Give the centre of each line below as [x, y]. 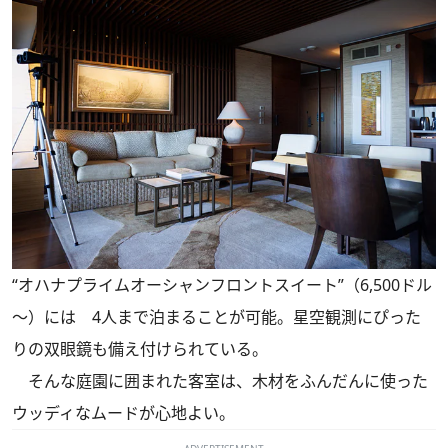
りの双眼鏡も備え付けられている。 [140, 348]
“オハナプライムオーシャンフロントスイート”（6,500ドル [222, 284]
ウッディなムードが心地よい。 [123, 412]
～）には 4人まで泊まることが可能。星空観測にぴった [216, 316]
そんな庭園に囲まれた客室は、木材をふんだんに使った [220, 380]
